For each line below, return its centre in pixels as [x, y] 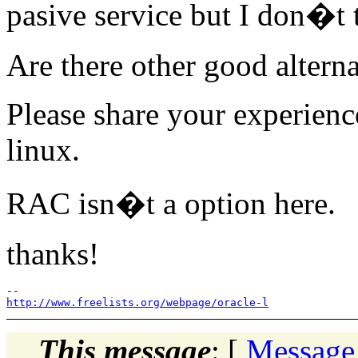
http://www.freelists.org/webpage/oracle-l [137, 302]
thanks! [53, 253]
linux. [51, 149]
